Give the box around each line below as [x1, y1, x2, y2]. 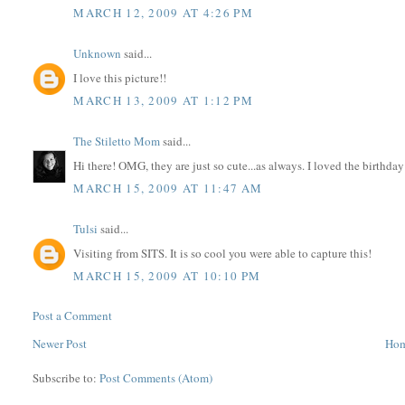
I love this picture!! [73, 69, 167, 86]
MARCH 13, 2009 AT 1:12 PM [73, 92, 253, 109]
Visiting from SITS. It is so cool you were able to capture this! [73, 244, 372, 261]
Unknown [73, 45, 122, 62]
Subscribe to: [33, 370, 100, 387]
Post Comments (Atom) [99, 370, 213, 387]
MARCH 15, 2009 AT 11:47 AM [73, 180, 263, 197]
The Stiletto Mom [73, 133, 161, 150]
